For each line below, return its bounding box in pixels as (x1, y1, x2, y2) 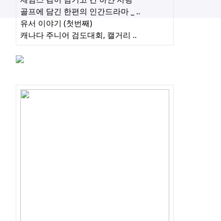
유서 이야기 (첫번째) (20, 18, 92, 29)
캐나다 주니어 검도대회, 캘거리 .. (20, 30, 137, 41)
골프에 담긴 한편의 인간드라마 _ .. (20, 6, 140, 17)
